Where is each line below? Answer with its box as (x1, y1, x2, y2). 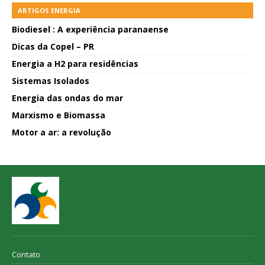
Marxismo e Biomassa (12, 109, 105, 121)
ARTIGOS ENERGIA (18, 6, 80, 15)
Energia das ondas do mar (12, 92, 123, 104)
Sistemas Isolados (12, 75, 89, 87)
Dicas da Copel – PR (12, 41, 94, 53)
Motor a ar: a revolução (12, 127, 111, 138)
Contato (12, 249, 40, 260)
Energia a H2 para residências (12, 58, 138, 70)
